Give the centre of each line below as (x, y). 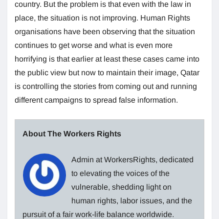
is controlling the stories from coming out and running (106, 87)
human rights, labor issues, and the (132, 201)
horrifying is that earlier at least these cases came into (107, 59)
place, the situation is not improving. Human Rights (102, 18)
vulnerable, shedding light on (121, 187)
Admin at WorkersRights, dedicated (132, 160)
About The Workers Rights (72, 134)
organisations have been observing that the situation (105, 32)
